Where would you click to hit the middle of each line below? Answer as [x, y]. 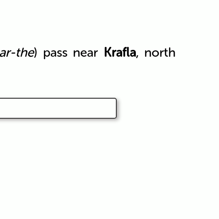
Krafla [120, 52]
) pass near [69, 52]
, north [156, 52]
